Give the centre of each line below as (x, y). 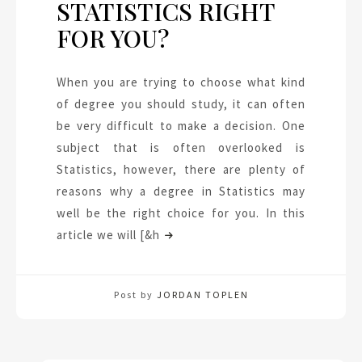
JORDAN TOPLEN (202, 295)
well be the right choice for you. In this (181, 213)
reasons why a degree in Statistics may (181, 191)
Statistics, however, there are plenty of (181, 169)
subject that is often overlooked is (181, 147)
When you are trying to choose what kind (181, 82)
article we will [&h (108, 235)
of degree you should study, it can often (181, 104)
